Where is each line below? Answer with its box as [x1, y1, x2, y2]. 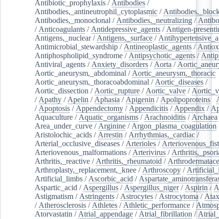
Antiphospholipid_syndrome [35, 51, 123, 60]
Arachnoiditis [144, 112, 186, 121]
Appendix [174, 104, 205, 112]
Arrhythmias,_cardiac [129, 130, 195, 139]
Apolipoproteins [160, 95, 210, 104]
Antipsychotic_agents [129, 51, 195, 60]
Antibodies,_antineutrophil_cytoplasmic [35, 7, 157, 16]
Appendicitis [129, 104, 168, 112]
